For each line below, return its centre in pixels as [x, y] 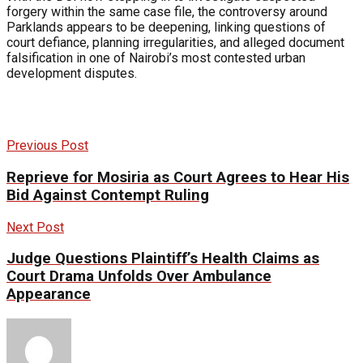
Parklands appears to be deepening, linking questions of [166, 28]
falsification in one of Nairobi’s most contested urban [156, 58]
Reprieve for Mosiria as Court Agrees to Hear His [178, 177]
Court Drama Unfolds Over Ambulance [139, 277]
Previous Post [47, 146]
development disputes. [72, 74]
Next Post [35, 227]
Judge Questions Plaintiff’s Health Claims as [163, 259]
